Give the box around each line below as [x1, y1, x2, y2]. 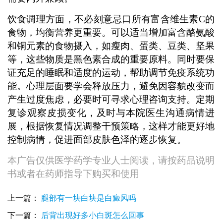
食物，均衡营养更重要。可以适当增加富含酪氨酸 [7, 27, 215, 38]
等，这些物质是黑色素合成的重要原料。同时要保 [7, 54, 215, 64]
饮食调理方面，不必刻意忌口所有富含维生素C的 [7, 13, 215, 24]
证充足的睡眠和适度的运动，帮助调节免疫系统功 [7, 67, 215, 78]
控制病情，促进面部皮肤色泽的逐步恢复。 [7, 134, 186, 145]
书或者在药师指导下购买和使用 [7, 168, 139, 179]
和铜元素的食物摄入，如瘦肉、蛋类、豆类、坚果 [7, 40, 215, 51]
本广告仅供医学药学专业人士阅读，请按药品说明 [7, 155, 215, 166]
